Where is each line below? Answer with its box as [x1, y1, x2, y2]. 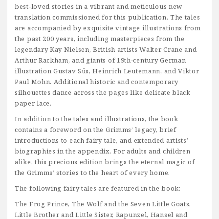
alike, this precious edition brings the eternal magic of [15, 157, 195, 167]
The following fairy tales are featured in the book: [15, 184, 181, 193]
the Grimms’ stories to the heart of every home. [15, 168, 170, 177]
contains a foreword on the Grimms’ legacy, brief [15, 125, 176, 134]
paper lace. [15, 99, 52, 108]
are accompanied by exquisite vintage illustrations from [15, 23, 201, 33]
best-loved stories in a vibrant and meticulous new [15, 2, 183, 11]
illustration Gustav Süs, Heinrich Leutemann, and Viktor [15, 66, 199, 76]
